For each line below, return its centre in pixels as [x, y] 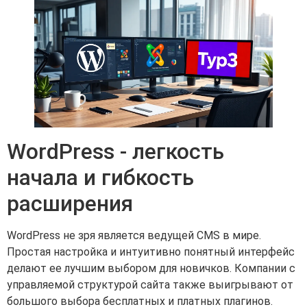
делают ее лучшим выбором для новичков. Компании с [151, 268]
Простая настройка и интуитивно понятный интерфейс [151, 251]
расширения [70, 203]
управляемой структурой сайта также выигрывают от [150, 284]
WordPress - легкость [115, 151]
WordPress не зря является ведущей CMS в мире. [134, 235]
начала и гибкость [100, 177]
